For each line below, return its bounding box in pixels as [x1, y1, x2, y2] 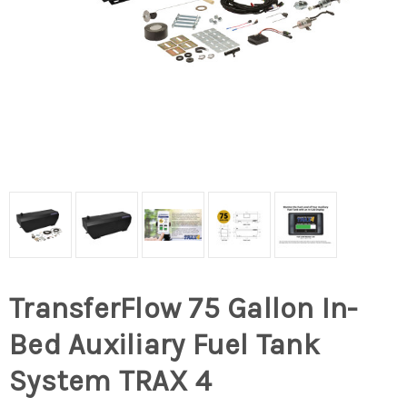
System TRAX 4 [9, 364, 213, 399]
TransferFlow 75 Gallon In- [9, 292, 358, 326]
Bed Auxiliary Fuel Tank [9, 328, 320, 362]
